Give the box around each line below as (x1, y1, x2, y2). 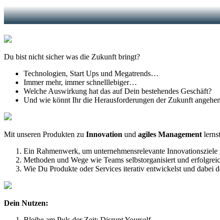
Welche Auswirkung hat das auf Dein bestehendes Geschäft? (24, 86, 212, 95)
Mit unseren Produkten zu (4, 130, 86, 138)
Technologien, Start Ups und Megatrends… (24, 69, 159, 78)
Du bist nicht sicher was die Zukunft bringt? (4, 52, 140, 61)
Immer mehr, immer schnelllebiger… (24, 78, 137, 86)
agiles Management (136, 130, 202, 138)
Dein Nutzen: (4, 198, 48, 207)
